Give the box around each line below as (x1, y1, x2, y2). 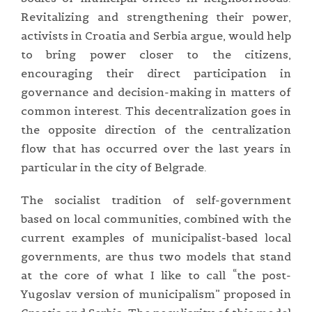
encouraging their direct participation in (21, 65, 291, 80)
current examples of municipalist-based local (21, 230, 291, 244)
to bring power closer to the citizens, (21, 47, 291, 61)
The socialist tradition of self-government (21, 192, 291, 207)
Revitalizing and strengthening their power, (21, 9, 291, 24)
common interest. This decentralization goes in (21, 103, 291, 118)
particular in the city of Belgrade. (21, 159, 207, 174)
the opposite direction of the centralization (21, 122, 291, 136)
